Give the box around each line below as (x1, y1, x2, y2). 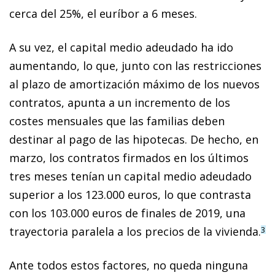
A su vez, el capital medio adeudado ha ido (9, 39, 233, 55)
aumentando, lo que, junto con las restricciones (9, 58, 261, 73)
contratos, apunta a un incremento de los (9, 95, 230, 110)
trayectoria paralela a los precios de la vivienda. (9, 223, 261, 239)
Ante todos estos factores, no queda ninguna (9, 257, 248, 273)
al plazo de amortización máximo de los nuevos (9, 76, 260, 91)
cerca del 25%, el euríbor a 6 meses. (9, 6, 197, 21)
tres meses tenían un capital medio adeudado (9, 168, 252, 184)
